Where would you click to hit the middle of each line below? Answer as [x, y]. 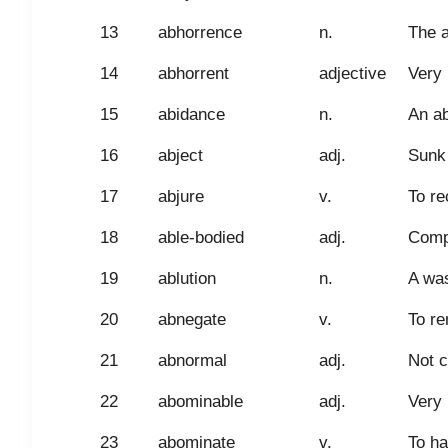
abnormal [192, 360]
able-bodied [201, 237]
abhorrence [200, 32]
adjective [352, 73]
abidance [191, 114]
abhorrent [193, 73]
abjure [181, 196]
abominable [200, 401]
